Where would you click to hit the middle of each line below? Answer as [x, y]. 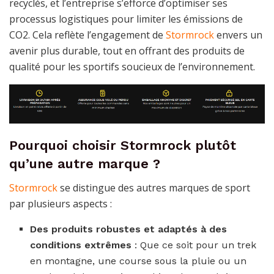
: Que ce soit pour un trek [194, 245]
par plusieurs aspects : [61, 204]
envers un [238, 35]
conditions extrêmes [81, 245]
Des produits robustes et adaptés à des [129, 229]
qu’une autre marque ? [85, 164]
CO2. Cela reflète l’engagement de [87, 35]
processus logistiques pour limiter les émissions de [126, 19]
